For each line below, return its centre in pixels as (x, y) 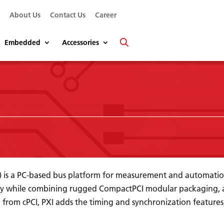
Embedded (23, 42)
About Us (25, 15)
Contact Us (68, 15)
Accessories (81, 42)
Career (106, 15)
